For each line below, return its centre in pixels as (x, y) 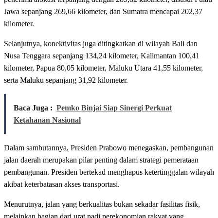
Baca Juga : (33, 108)
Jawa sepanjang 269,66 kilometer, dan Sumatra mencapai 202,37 (103, 12)
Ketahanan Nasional (47, 120)
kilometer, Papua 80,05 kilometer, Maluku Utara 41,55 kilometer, (103, 68)
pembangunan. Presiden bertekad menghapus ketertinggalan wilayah (109, 172)
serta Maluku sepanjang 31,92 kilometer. (66, 80)
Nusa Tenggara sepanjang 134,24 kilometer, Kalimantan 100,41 (102, 56)
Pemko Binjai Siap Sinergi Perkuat (114, 108)
